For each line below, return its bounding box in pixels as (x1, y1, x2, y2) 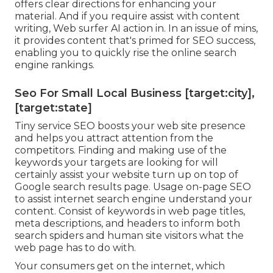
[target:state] (15, 101, 92, 115)
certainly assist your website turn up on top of (15, 168, 238, 180)
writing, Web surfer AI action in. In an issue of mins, (15, 22, 258, 34)
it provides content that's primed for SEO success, (15, 34, 255, 46)
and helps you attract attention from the (15, 132, 213, 144)
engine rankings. (15, 58, 94, 71)
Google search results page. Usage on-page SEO (15, 180, 251, 193)
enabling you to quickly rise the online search (15, 46, 236, 58)
